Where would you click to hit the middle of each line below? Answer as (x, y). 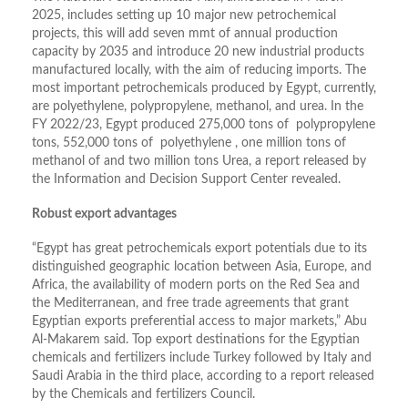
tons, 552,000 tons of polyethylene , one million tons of (189, 143)
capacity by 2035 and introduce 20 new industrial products (198, 52)
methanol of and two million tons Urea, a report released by (199, 162)
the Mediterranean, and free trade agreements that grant (190, 304)
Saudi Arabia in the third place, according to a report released (203, 377)
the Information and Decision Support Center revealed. (186, 180)
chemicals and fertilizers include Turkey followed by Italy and (202, 358)
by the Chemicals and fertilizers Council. (143, 395)
